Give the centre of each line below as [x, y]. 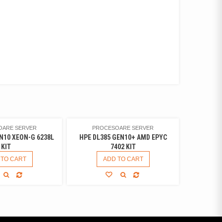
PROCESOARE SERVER [123, 128]
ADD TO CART [123, 159]
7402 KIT [123, 146]
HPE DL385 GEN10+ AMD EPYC [123, 137]
